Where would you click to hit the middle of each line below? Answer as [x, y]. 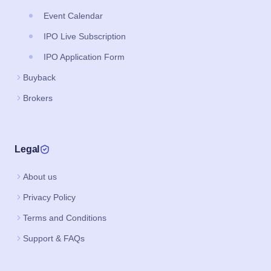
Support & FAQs [54, 238]
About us [40, 176]
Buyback [39, 77]
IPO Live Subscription [85, 36]
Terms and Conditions [65, 217]
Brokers [38, 98]
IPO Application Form [84, 57]
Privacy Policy [49, 197]
